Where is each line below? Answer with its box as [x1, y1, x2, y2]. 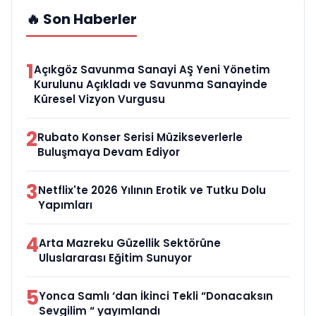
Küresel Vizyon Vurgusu [34, 91, 165, 107]
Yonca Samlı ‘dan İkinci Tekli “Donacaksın [39, 288, 273, 303]
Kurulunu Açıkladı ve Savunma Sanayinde [34, 76, 267, 92]
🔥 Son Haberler [26, 8, 137, 29]
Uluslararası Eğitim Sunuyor [39, 250, 192, 265]
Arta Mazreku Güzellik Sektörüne [39, 235, 221, 250]
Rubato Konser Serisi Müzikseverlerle [37, 129, 243, 145]
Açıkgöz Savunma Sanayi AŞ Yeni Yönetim [34, 61, 270, 77]
